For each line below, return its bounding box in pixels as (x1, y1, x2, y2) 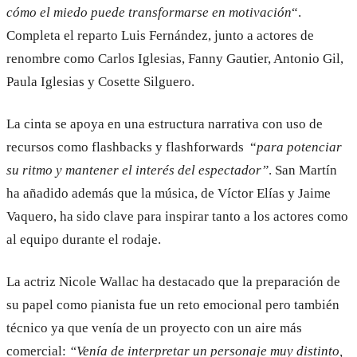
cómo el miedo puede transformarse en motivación (6, 5, 292, 21)
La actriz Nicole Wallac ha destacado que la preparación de (6, 273, 340, 289)
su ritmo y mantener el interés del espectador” (6, 162, 269, 178)
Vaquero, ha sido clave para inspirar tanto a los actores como (6, 208, 348, 224)
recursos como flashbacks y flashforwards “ (6, 139, 257, 155)
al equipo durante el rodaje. (6, 231, 161, 247)
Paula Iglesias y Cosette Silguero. (6, 74, 194, 90)
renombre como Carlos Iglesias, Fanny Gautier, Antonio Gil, (6, 51, 343, 67)
